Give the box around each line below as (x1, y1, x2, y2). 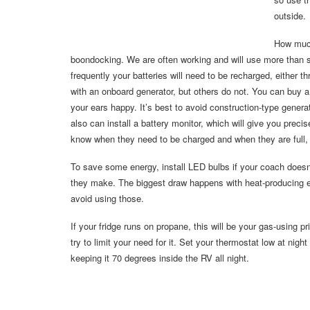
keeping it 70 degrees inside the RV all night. (71, 251, 249, 265)
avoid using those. (71, 192, 144, 206)
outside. (274, 9, 306, 23)
